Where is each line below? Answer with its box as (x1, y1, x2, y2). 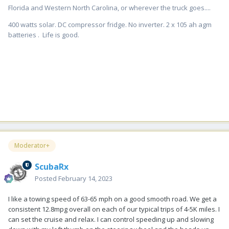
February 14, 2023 (58, 173, 112, 183)
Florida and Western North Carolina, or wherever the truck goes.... (8, 3, 211, 12)
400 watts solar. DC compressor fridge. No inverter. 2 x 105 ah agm (8, 19, 212, 29)
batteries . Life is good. (8, 30, 79, 39)
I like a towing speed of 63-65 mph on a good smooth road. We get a (8, 194, 217, 203)
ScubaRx (35, 161, 68, 172)
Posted (35, 173, 58, 183)
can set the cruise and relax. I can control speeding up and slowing (8, 214, 214, 224)
